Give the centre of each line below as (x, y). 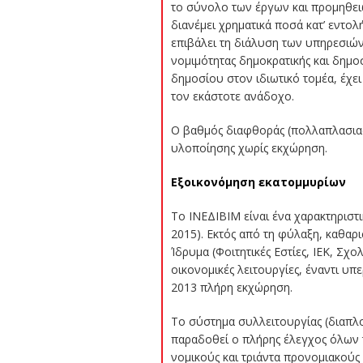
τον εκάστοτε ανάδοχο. (232, 96)
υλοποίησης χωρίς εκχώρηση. (249, 147)
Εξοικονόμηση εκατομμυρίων (258, 181)
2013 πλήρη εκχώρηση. (231, 287)
